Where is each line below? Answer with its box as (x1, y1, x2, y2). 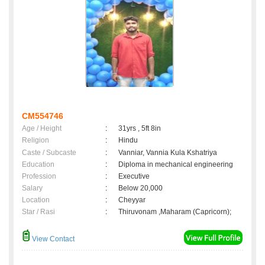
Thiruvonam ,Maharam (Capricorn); (118, 208, 231, 216)
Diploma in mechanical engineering (118, 160, 233, 169)
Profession (22, 172, 56, 181)
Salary (22, 184, 43, 193)
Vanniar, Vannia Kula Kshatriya (118, 148, 217, 157)
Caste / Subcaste (22, 148, 76, 157)
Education (22, 160, 54, 169)
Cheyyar (118, 196, 149, 205)
